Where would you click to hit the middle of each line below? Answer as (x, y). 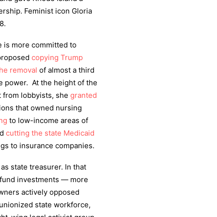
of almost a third (66, 70)
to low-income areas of (48, 120)
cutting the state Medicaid (50, 133)
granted (84, 95)
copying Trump (57, 57)
